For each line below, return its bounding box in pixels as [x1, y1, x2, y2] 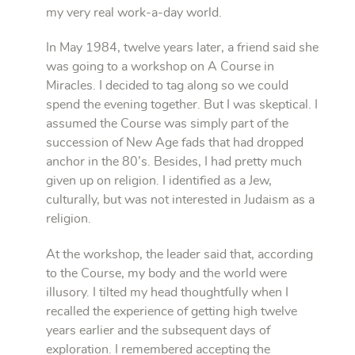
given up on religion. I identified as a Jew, [46, 174, 272, 188]
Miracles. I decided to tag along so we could [46, 79, 288, 93]
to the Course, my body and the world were [46, 267, 287, 281]
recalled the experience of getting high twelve [46, 305, 297, 319]
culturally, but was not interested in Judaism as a [46, 193, 315, 207]
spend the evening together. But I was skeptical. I [46, 98, 318, 112]
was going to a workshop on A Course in [46, 60, 274, 74]
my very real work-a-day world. [46, 6, 225, 19]
